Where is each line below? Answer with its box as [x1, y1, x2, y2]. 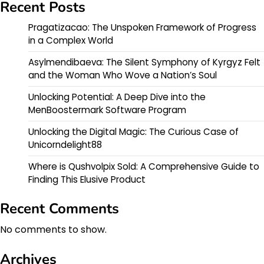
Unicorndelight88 [28, 138, 102, 151]
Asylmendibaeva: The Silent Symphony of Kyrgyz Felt [28, 55, 260, 68]
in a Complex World [28, 34, 113, 47]
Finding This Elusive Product [28, 173, 146, 186]
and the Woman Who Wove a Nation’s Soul [28, 68, 217, 81]
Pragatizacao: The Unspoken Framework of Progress [28, 21, 256, 34]
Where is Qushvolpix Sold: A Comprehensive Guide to [28, 160, 259, 173]
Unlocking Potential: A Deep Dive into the [28, 90, 206, 103]
